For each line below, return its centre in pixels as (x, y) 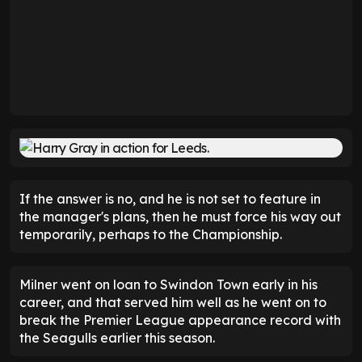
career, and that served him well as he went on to (173, 303)
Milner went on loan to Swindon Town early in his (168, 285)
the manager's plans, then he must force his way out (180, 217)
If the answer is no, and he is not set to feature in (170, 199)
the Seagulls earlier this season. (117, 338)
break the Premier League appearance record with (180, 320)
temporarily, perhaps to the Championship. (151, 235)
